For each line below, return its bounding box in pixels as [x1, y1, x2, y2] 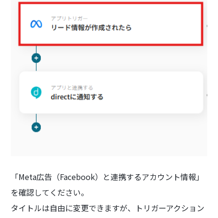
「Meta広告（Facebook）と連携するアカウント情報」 [11, 170, 204, 182]
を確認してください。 [11, 186, 89, 198]
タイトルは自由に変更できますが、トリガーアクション [11, 201, 205, 214]
